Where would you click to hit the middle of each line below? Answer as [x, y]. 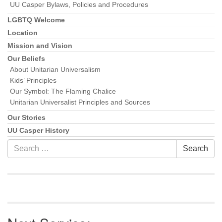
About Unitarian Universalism [55, 69]
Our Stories [27, 117]
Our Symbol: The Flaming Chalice [63, 91]
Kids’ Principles [33, 80]
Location [23, 33]
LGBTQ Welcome [36, 20]
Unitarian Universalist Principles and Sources [80, 102]
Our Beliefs [26, 58]
